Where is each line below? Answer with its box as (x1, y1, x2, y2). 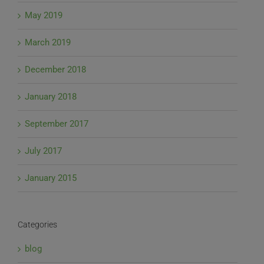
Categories (18, 220, 57, 230)
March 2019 (25, 37, 71, 48)
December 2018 (25, 64, 86, 75)
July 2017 (25, 146, 62, 157)
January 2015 (25, 173, 77, 184)
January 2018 (25, 91, 77, 103)
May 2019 (25, 10, 62, 21)
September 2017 (25, 118, 88, 130)
